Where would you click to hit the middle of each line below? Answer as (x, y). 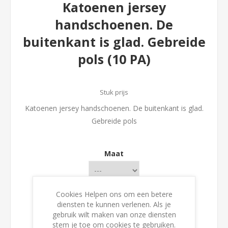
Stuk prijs (114, 92)
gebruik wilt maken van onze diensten (114, 215)
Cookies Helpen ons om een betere (114, 194)
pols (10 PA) (114, 59)
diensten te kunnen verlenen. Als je (114, 204)
